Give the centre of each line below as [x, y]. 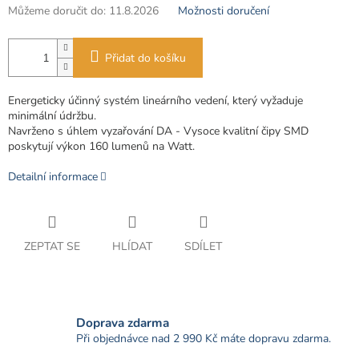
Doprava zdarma [123, 322]
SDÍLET [203, 247]
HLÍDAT [132, 247]
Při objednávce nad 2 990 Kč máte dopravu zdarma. [204, 338]
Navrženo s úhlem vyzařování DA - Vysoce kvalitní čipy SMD [158, 131]
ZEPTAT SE [52, 247]
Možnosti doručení [224, 11]
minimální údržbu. [52, 116]
